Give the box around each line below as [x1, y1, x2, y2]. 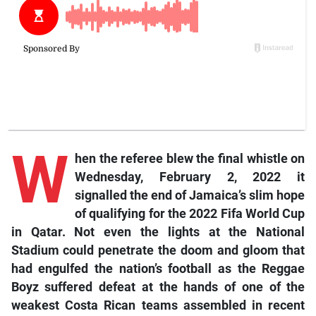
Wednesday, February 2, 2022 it [74, 170, 305, 185]
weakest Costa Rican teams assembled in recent [11, 298, 305, 313]
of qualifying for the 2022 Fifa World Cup [74, 207, 305, 221]
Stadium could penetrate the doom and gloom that [11, 243, 305, 258]
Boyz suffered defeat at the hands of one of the [11, 280, 305, 295]
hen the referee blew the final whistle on [74, 152, 305, 166]
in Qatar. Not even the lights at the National [11, 225, 305, 240]
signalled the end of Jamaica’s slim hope [74, 188, 305, 203]
